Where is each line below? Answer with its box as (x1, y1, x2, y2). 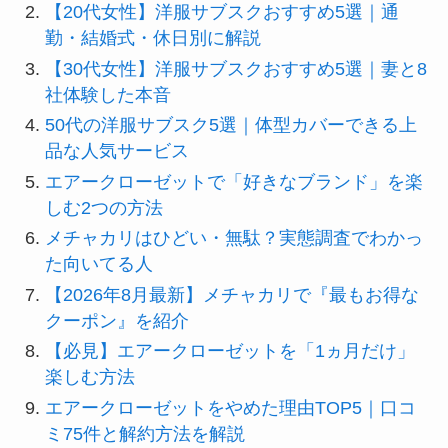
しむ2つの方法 (44, 197, 163, 218)
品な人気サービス (44, 141, 189, 162)
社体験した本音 (44, 84, 171, 105)
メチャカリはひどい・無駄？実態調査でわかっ (44, 228, 423, 249)
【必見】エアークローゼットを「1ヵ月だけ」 (44, 341, 415, 362)
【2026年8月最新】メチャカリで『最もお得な (44, 284, 419, 305)
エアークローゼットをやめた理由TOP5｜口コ (44, 397, 416, 418)
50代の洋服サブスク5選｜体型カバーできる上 (44, 115, 417, 136)
